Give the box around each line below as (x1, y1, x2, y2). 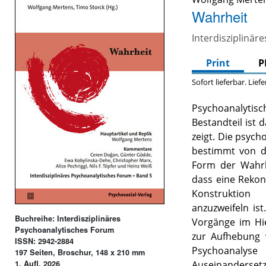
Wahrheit (192, 6, 248, 27)
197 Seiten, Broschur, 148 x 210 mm (15, 246, 145, 258)
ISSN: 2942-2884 (15, 235, 74, 246)
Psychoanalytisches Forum (15, 224, 115, 235)
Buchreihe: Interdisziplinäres (15, 213, 121, 224)
